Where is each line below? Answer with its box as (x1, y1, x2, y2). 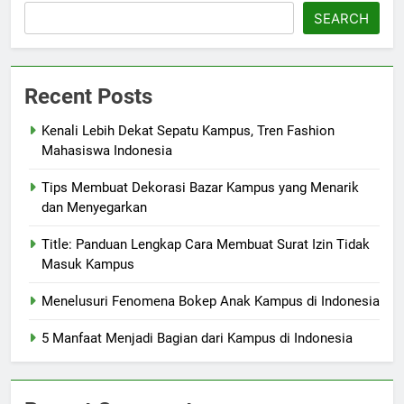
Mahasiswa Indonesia (41, 142, 172, 160)
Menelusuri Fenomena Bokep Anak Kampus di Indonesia (41, 293, 380, 310)
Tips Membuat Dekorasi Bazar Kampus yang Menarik (41, 179, 359, 197)
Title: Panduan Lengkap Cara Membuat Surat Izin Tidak (41, 236, 370, 253)
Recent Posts (24, 84, 152, 110)
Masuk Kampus (41, 256, 134, 273)
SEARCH (314, 10, 369, 28)
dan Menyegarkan (41, 199, 147, 216)
